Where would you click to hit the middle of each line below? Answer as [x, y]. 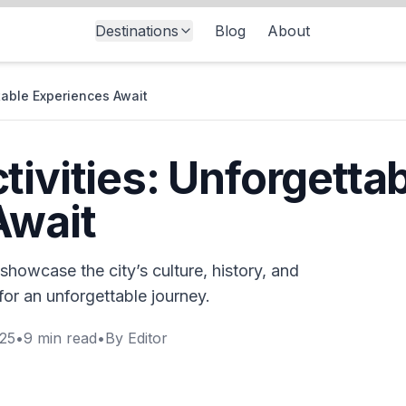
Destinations [136, 31]
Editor [148, 338]
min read [65, 338]
